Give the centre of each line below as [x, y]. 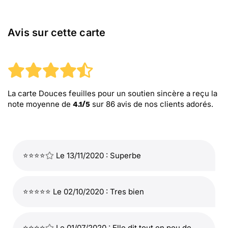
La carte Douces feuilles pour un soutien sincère [96, 93]
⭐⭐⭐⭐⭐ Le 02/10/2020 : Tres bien [83, 192]
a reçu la [201, 93]
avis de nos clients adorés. [164, 104]
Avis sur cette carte [57, 33]
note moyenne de [40, 104]
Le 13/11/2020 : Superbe [97, 155]
